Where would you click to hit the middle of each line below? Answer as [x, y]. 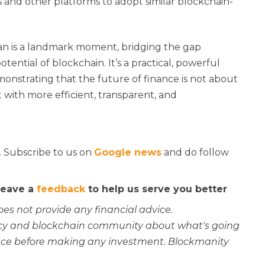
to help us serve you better [156, 189]
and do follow [195, 152]
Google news [128, 152]
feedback [61, 189]
